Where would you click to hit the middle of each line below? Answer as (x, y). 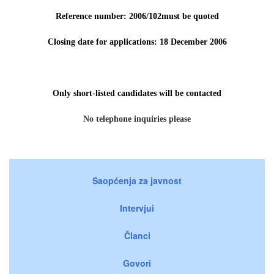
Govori (137, 263)
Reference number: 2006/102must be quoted (137, 17)
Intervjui (137, 208)
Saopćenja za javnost (137, 181)
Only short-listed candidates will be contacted (137, 94)
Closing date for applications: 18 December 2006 (137, 42)
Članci (137, 236)
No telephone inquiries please (137, 119)
